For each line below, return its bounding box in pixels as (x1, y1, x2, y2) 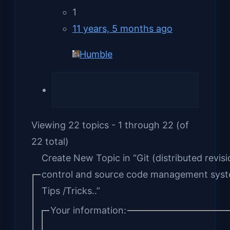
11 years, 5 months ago (72, 23, 172, 34)
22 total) (31, 136, 69, 147)
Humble (80, 48, 112, 60)
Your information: (50, 205, 126, 216)
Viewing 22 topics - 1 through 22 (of (31, 119, 189, 130)
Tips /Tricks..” (41, 185, 100, 196)
